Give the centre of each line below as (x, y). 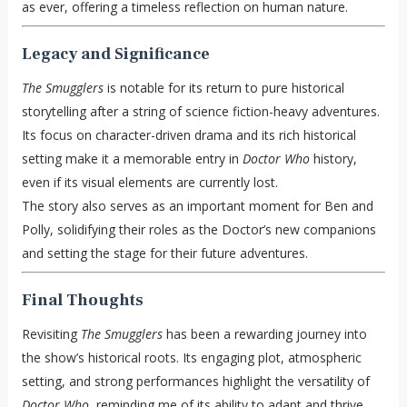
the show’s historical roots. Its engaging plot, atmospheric (191, 357)
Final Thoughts (82, 300)
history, (333, 158)
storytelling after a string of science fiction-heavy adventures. (200, 111)
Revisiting (51, 333)
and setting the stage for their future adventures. (164, 253)
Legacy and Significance (115, 54)
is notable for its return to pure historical (223, 87)
